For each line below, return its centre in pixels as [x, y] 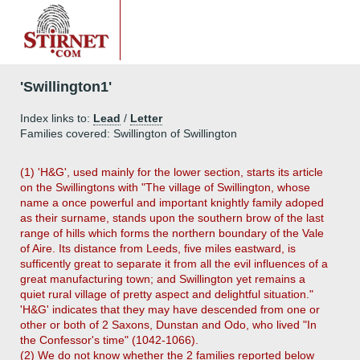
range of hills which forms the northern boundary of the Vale [172, 233]
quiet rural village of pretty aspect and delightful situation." [167, 294]
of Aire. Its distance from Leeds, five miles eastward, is [158, 248]
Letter [146, 118]
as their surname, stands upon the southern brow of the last [172, 218]
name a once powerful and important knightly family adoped [172, 202]
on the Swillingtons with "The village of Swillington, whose [165, 187]
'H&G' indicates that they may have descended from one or [170, 309]
